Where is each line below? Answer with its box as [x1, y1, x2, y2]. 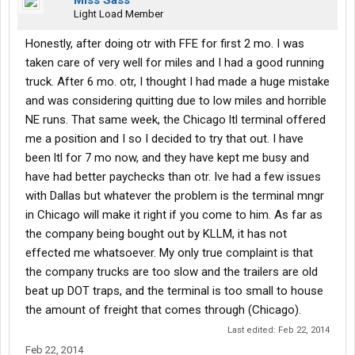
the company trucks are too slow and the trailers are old [25, 265, 318, 280]
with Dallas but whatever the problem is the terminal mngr [25, 189, 324, 204]
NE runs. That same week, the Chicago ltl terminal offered [25, 113, 326, 128]
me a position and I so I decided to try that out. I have [25, 132, 303, 147]
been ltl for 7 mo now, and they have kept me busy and [25, 151, 309, 166]
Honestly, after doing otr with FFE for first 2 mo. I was [25, 36, 304, 52]
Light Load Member [74, 8, 163, 21]
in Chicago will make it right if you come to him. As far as [25, 208, 323, 223]
